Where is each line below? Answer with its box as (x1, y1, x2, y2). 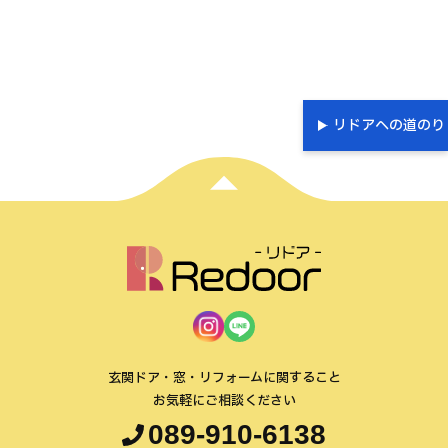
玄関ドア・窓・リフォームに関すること (107, 368, 341, 389)
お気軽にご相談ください (152, 391, 296, 412)
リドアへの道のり (333, 115, 445, 137)
